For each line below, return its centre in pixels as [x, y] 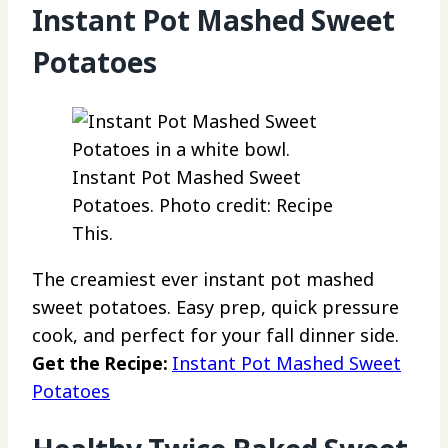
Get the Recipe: [102, 362]
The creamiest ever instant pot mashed [203, 278]
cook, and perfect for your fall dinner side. [215, 334]
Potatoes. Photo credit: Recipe [202, 204]
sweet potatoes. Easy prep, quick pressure [215, 306]
